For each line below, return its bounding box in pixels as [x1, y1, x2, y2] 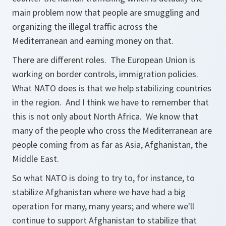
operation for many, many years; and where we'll [12, 200, 194, 212]
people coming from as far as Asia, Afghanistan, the [12, 139, 207, 150]
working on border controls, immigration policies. [12, 68, 200, 80]
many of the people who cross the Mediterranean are [12, 125, 212, 136]
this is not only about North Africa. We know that [12, 110, 198, 122]
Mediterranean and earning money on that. [12, 35, 174, 46]
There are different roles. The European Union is [12, 54, 195, 66]
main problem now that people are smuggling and [12, 7, 200, 18]
